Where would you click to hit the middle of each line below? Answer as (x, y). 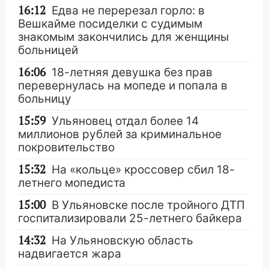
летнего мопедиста (72, 183)
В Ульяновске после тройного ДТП (148, 205)
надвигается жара (70, 254)
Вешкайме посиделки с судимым (110, 24)
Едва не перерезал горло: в (128, 11)
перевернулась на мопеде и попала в (123, 86)
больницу (45, 99)
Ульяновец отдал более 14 (125, 121)
